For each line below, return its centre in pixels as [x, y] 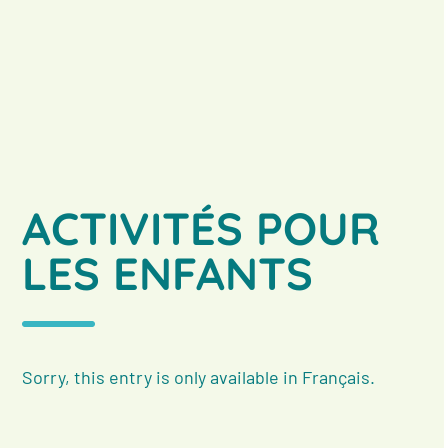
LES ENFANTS [168, 272]
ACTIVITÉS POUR [201, 227]
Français [336, 376]
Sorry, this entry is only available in [162, 376]
